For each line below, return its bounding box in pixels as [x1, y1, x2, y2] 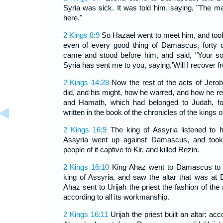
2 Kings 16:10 [63, 163, 110, 172]
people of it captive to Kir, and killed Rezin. [63, 145, 199, 154]
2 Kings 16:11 [63, 210, 108, 219]
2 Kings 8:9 [63, 31, 100, 40]
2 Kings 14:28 [63, 78, 109, 87]
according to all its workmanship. [63, 193, 169, 202]
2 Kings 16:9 [63, 125, 107, 134]
